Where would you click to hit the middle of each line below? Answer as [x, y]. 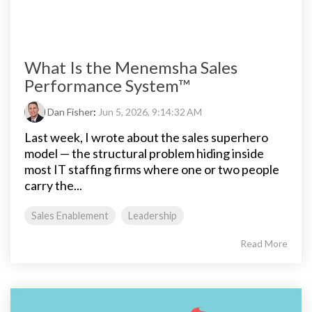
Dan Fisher [70, 112]
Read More [264, 244]
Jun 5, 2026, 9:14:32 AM [150, 112]
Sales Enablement [70, 216]
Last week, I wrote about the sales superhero [146, 138]
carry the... [53, 186]
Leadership [153, 216]
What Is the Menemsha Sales [131, 68]
